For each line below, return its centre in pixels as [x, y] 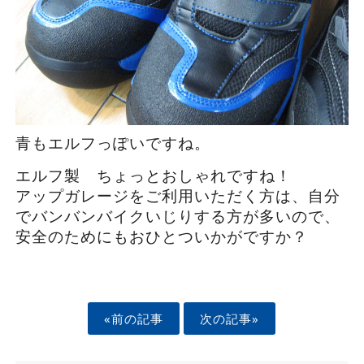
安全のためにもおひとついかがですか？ [161, 236]
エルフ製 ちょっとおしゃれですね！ [153, 175]
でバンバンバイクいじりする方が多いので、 [178, 216]
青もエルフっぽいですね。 [113, 143]
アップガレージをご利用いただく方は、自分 [178, 196]
